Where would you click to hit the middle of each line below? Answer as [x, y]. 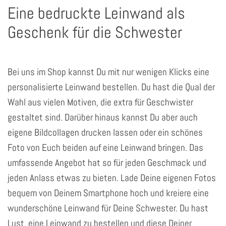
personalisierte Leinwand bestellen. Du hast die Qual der [111, 87]
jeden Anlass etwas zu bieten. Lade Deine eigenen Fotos [112, 178]
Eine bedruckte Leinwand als [96, 13]
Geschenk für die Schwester [95, 33]
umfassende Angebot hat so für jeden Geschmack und [107, 163]
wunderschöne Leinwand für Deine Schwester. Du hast [108, 208]
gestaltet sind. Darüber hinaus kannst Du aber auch [103, 118]
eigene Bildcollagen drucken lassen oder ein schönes [105, 133]
